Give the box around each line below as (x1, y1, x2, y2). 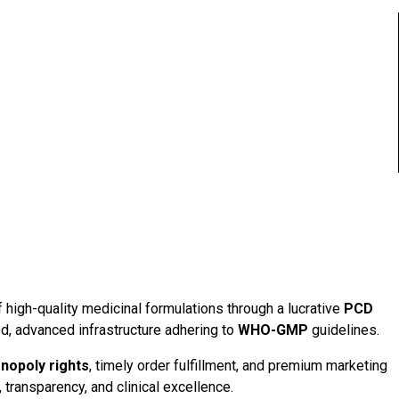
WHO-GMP (238, 322, 308, 339)
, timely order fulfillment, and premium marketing (88, 357, 387, 375)
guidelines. (308, 322, 379, 339)
